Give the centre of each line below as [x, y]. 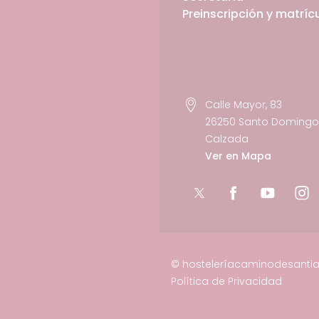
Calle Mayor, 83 [244, 105]
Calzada [227, 139]
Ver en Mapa [238, 156]
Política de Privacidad [226, 282]
